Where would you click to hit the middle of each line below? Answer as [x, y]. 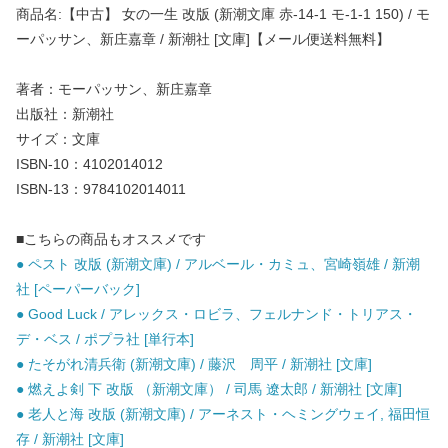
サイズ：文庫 [58, 139]
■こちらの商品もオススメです [111, 239]
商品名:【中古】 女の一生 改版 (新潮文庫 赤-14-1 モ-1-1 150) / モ [223, 14]
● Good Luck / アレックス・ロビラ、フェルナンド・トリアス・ [216, 314]
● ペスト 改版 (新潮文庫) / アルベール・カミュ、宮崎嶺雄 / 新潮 [218, 264]
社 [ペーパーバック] [78, 289]
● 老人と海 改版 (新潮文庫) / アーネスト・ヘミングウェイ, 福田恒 [223, 414]
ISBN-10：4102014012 [89, 164]
